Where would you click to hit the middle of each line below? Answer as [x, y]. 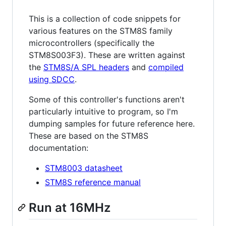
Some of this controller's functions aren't [107, 99]
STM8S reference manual [93, 182]
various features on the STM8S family [101, 31]
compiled [166, 67]
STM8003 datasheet [84, 168]
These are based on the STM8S [89, 136]
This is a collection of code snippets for [105, 19]
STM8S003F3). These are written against [107, 55]
